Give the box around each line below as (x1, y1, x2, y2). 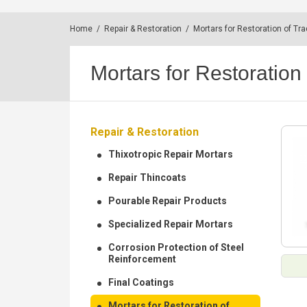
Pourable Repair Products (108, 195, 227, 206)
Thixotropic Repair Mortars (108, 149, 233, 160)
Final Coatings (108, 277, 174, 288)
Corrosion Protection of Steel (108, 242, 244, 253)
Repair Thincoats (108, 172, 186, 183)
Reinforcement (108, 254, 176, 265)
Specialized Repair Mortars (108, 219, 233, 230)
